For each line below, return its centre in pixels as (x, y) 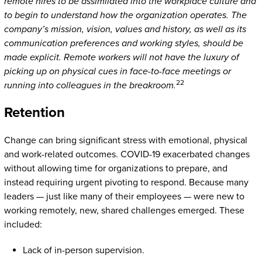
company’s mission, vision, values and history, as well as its (125, 29)
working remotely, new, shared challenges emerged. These (124, 210)
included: (23, 224)
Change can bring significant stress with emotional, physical (125, 140)
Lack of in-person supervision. (83, 250)
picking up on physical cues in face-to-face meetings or (117, 71)
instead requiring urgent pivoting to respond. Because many (126, 182)
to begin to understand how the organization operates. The (125, 15)
